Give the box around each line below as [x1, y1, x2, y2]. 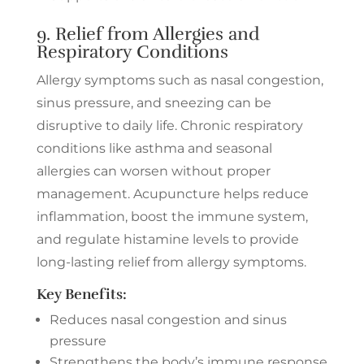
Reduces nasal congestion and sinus [49, 311, 287, 327]
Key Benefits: [36, 284, 127, 303]
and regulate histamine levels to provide [36, 231, 299, 247]
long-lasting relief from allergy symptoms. [36, 253, 306, 270]
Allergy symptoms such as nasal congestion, [36, 71, 323, 88]
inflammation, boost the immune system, [36, 208, 308, 224]
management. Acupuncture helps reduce [36, 185, 309, 201]
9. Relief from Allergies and [36, 22, 259, 45]
